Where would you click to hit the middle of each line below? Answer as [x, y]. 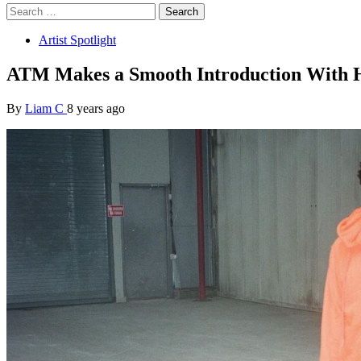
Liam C [46, 108]
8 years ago [96, 108]
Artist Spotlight [77, 40]
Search [23, 9]
